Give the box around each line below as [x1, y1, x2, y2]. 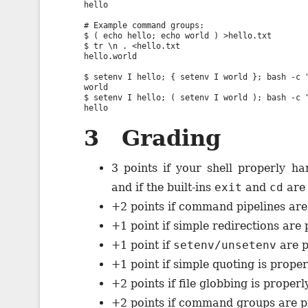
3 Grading [84, 124, 221, 151]
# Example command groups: [84, 21, 204, 31]
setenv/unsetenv [173, 238, 276, 252]
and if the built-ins [111, 180, 214, 194]
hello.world [84, 52, 137, 62]
